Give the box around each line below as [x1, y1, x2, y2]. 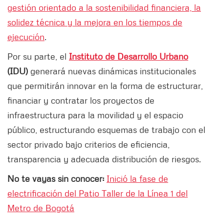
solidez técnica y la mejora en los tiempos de [7, 17, 182, 28]
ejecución [7, 31, 44, 43]
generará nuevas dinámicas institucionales [30, 66, 196, 77]
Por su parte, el [7, 51, 69, 62]
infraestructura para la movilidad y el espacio [7, 109, 183, 121]
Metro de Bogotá [7, 202, 74, 214]
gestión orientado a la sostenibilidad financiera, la [7, 2, 201, 13]
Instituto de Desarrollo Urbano [69, 51, 188, 62]
